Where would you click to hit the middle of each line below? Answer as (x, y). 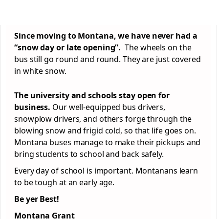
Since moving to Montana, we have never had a (106, 36)
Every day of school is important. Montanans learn (106, 171)
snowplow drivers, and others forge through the (103, 119)
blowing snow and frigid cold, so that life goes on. (105, 131)
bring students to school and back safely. (89, 154)
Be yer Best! (37, 199)
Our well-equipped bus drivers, (108, 107)
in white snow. (41, 71)
